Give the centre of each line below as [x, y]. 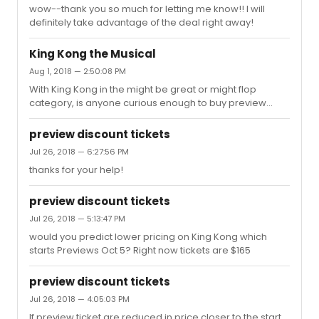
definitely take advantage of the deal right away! [141, 22]
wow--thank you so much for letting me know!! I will [147, 9]
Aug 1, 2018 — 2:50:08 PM [78, 71]
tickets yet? [55, 116]
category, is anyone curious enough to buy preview [148, 103]
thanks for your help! [76, 170]
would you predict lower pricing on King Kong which [148, 237]
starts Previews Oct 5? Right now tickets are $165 [140, 250]
